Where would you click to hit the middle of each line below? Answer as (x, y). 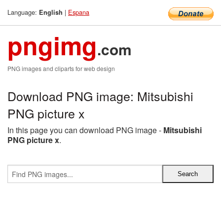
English (51, 12)
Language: (23, 12)
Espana (79, 12)
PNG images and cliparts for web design (61, 68)
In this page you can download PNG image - (85, 130)
